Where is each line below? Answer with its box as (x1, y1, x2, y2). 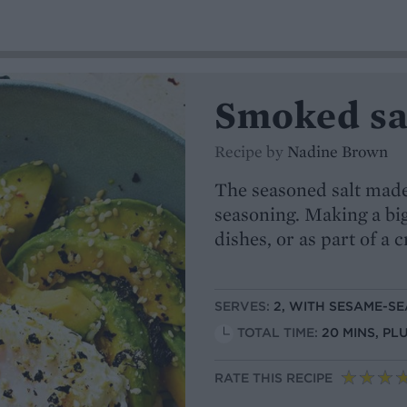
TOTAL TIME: (237, 324, 322, 342)
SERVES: (214, 298, 273, 315)
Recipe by (214, 141, 287, 162)
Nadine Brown (287, 141, 388, 162)
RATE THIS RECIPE (214, 370, 333, 387)
